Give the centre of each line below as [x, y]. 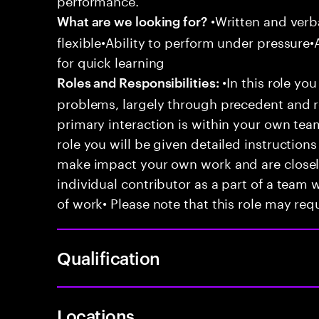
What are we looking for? [132, 20]
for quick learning [111, 61]
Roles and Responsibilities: [138, 82]
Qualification [109, 258]
